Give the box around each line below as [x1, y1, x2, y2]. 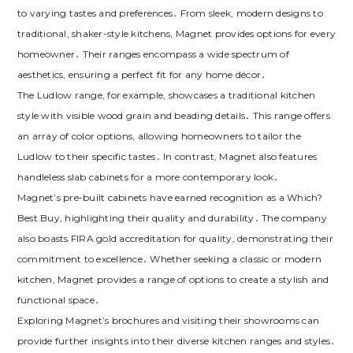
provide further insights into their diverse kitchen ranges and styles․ [17, 335, 336, 347]
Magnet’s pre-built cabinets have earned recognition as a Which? [17, 191, 323, 204]
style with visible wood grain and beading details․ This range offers [17, 110, 330, 122]
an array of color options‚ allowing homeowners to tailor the [17, 130, 301, 143]
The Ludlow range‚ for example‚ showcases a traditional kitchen [17, 89, 316, 102]
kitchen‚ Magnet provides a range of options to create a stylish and [17, 273, 329, 286]
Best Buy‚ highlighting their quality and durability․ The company [17, 212, 327, 225]
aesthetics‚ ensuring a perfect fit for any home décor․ [17, 69, 266, 81]
